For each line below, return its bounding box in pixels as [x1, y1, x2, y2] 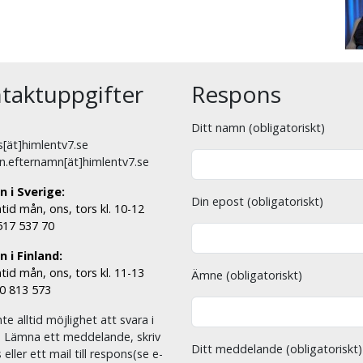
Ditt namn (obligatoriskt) [191, 120, 325, 136]
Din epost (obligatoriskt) [191, 194, 323, 210]
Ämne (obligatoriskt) [191, 267, 302, 284]
